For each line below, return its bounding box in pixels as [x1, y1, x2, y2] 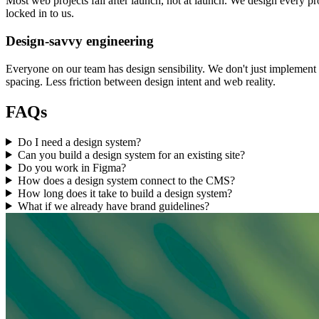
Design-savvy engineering [6, 33, 154, 48]
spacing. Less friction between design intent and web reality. [6, 75, 276, 88]
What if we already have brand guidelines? [17, 199, 209, 212]
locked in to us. [6, 7, 74, 20]
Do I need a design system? [17, 135, 141, 148]
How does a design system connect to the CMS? [17, 174, 235, 187]
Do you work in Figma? [17, 161, 126, 174]
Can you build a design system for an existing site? [17, 148, 245, 161]
